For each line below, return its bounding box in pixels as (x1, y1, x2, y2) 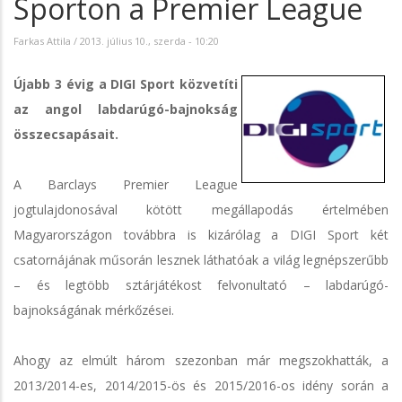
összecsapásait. (13, 125, 118, 143)
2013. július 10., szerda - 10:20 (80, 33, 219, 48)
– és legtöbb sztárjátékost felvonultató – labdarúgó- (13, 275, 389, 293)
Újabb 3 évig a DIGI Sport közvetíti (13, 74, 238, 92)
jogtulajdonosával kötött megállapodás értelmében (13, 200, 389, 218)
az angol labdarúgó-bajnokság (13, 100, 238, 118)
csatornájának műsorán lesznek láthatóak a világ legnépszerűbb (13, 250, 389, 268)
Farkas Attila (13, 33, 71, 48)
